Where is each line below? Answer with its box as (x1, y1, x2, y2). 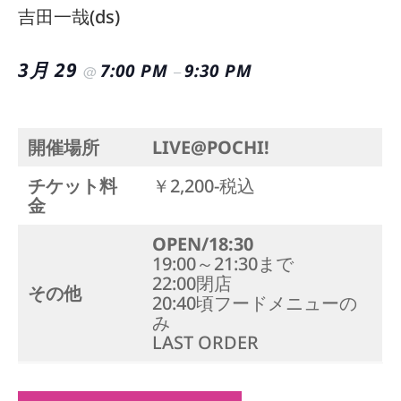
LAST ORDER (152, 330, 259, 354)
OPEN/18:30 (152, 232, 253, 256)
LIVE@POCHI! (152, 135, 269, 159)
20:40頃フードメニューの (152, 291, 357, 315)
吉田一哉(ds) (18, 4, 120, 29)
